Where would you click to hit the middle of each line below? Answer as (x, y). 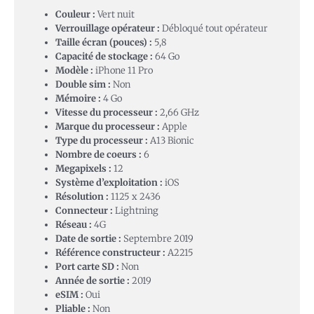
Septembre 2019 (157, 239)
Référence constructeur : (110, 253)
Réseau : (74, 225)
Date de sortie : (88, 239)
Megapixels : (83, 169)
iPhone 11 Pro (123, 71)
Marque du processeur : (108, 127)
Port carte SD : (87, 267)
